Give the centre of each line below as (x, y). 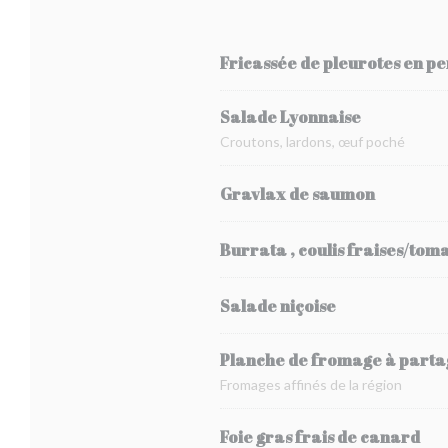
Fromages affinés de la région (311, 384)
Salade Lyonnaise (290, 117)
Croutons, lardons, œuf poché (312, 141)
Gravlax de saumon (297, 193)
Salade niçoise (278, 305)
